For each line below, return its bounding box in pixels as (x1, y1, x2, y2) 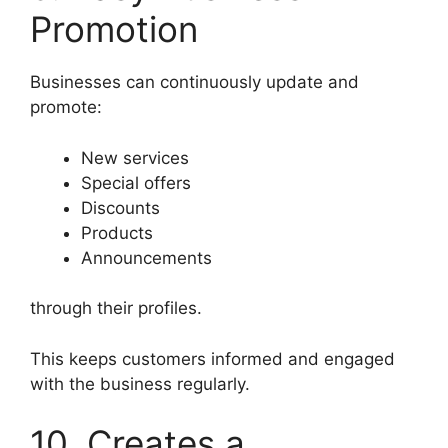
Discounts (81, 197, 160, 218)
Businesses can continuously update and (30, 72, 359, 93)
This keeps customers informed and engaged (30, 348, 395, 369)
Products (81, 222, 153, 243)
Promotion (30, 8, 198, 51)
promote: (30, 97, 102, 118)
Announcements (81, 247, 212, 268)
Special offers (81, 172, 191, 193)
